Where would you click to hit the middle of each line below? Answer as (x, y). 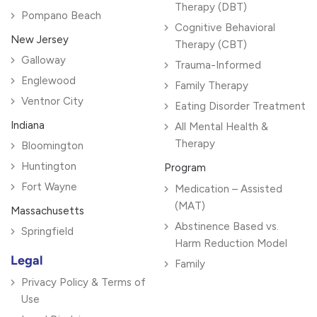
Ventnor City (52, 102)
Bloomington (52, 146)
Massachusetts (47, 211)
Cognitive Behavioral (225, 28)
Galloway (44, 60)
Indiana (28, 126)
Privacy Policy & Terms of (83, 283)
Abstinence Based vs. (226, 227)
